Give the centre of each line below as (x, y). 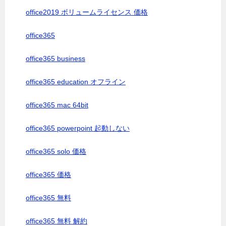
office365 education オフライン (76, 82)
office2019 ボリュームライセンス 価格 (87, 12)
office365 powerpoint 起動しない (78, 128)
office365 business (55, 59)
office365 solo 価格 (56, 151)
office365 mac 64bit (57, 105)
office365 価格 (48, 175)
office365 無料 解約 (56, 221)
